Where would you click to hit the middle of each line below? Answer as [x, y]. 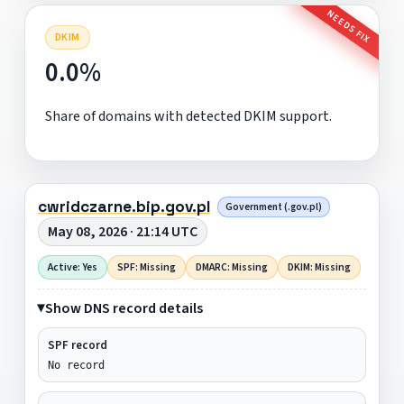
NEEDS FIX [349, 27]
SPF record [77, 345]
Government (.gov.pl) [273, 207]
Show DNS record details [124, 308]
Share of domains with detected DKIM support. [188, 116]
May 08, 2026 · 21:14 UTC [122, 231]
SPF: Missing [146, 267]
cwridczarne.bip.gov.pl [124, 206]
